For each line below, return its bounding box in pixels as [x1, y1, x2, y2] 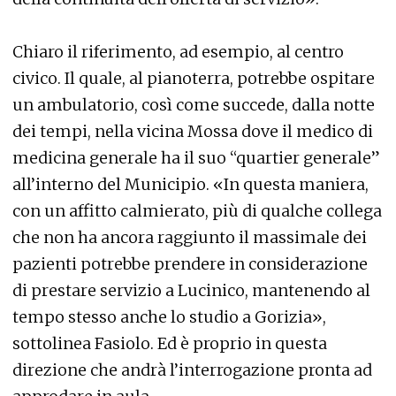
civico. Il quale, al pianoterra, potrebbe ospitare [12, 68, 375, 88]
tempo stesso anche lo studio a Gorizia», [12, 307, 326, 327]
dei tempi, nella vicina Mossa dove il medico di [12, 121, 373, 141]
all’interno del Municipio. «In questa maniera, [12, 174, 369, 194]
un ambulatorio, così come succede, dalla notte [12, 95, 375, 115]
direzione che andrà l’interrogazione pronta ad [12, 360, 372, 380]
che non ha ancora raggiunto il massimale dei [12, 227, 367, 247]
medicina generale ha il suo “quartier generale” [12, 148, 380, 168]
